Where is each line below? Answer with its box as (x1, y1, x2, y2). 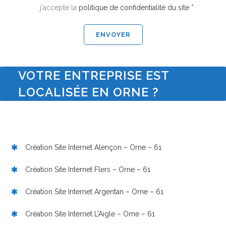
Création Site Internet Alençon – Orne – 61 (25, 143, 161, 152)
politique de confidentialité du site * (78, 4, 194, 12)
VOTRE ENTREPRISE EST (18, 68, 169, 83)
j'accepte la (39, 4, 79, 12)
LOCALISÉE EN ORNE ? (18, 85, 159, 100)
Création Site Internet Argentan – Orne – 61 (25, 188, 163, 196)
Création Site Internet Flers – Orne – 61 (25, 165, 150, 174)
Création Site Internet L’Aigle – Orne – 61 (25, 210, 155, 218)
